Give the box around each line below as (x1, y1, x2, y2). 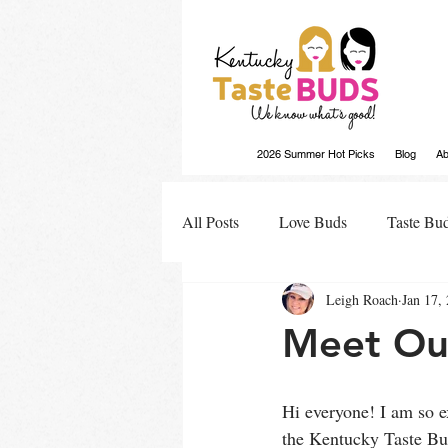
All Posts (182, 211, 239, 232)
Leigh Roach (326, 289, 398, 309)
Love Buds (279, 211, 347, 232)
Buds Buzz (222, 291, 292, 312)
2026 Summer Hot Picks (257, 147, 375, 161)
